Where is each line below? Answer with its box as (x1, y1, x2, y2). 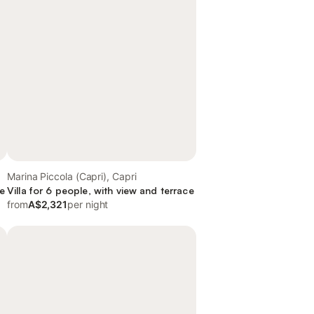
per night (67, 198, 109, 210)
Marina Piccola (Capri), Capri (7, 170, 137, 182)
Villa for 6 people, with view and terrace (7, 184, 194, 196)
